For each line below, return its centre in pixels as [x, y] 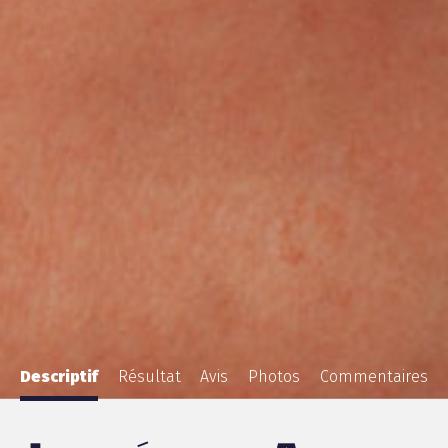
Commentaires [374, 377]
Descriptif [58, 377]
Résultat [149, 377]
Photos [274, 377]
